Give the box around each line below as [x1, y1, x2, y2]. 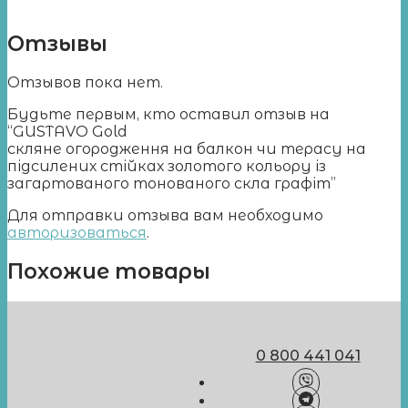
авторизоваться [7, 223, 147, 241]
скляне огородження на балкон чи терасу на [7, 139, 366, 158]
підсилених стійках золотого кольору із [7, 157, 326, 175]
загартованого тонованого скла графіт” [7, 174, 336, 192]
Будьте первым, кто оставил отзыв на [7, 105, 330, 123]
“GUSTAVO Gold [7, 122, 127, 140]
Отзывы [7, 30, 107, 56]
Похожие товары [7, 259, 210, 285]
